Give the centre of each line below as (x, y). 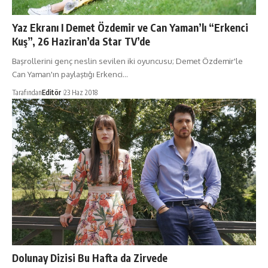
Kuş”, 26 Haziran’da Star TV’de (81, 42)
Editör (51, 93)
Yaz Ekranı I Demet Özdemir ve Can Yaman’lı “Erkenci (130, 28)
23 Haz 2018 (81, 93)
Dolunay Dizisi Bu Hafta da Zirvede (90, 258)
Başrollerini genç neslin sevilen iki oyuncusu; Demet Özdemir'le (127, 61)
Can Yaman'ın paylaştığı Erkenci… (70, 74)
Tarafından (27, 93)
